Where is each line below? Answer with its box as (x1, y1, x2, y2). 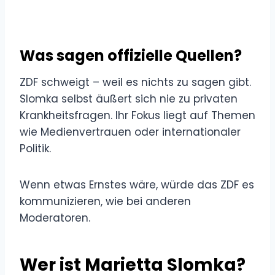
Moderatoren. (20, 210, 90, 225)
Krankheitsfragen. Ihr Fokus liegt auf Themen (20, 107, 255, 123)
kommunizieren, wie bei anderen (20, 193, 191, 209)
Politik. (20, 141, 51, 156)
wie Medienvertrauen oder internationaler (20, 124, 241, 139)
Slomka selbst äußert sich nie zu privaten (20, 91, 238, 106)
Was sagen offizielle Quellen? (20, 45, 242, 66)
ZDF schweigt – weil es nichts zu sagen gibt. (20, 74, 251, 90)
